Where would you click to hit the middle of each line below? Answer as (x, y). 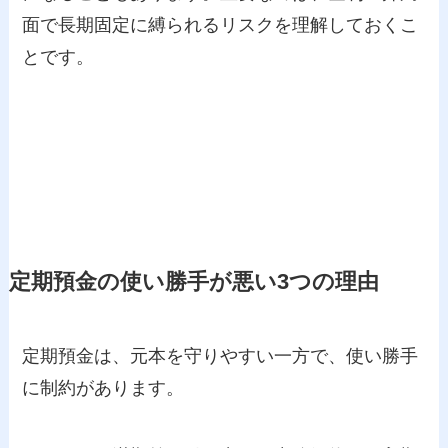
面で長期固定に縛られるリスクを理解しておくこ (220, 25)
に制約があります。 (103, 387)
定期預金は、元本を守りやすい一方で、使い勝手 (220, 355)
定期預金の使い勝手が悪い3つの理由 (193, 281)
